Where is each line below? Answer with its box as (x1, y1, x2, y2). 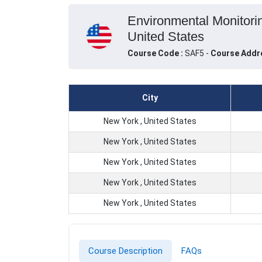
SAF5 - (184, 49, 211, 58)
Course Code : (127, 49, 185, 58)
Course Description (88, 246, 163, 257)
